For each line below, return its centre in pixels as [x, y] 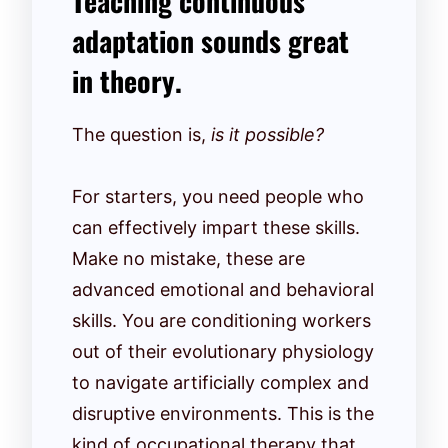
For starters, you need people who [218, 196]
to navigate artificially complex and [220, 382]
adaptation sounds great [210, 40]
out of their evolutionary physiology [223, 351]
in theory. [127, 80]
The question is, [141, 134]
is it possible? [267, 134]
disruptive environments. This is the [223, 413]
